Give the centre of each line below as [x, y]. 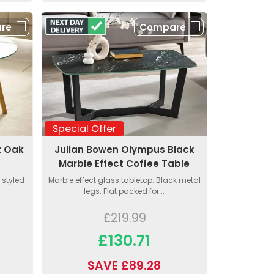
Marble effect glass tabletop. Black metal [124, 180]
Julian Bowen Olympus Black [124, 150]
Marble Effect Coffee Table [124, 164]
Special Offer [84, 129]
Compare [162, 28]
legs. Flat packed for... [124, 191]
